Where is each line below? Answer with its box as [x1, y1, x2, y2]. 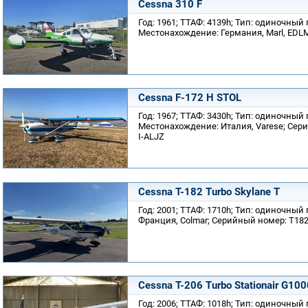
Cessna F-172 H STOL [138, 91, 241, 104]
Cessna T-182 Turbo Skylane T [138, 185, 280, 198]
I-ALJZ [138, 131, 164, 142]
